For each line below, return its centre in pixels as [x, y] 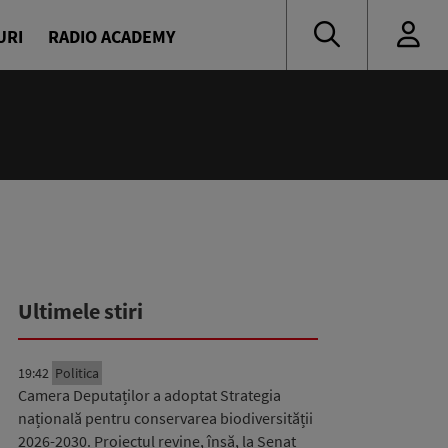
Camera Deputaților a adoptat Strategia [149, 395]
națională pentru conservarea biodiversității [165, 418]
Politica [77, 373]
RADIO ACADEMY [111, 36]
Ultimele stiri [80, 311]
